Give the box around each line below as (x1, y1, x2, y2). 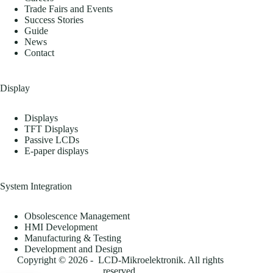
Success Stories (24, 15, 83, 26)
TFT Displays (24, 124, 78, 135)
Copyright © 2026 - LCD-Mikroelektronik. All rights (16, 255, 224, 265)
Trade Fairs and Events (24, 4, 113, 15)
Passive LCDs (24, 135, 79, 146)
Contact (24, 48, 54, 58)
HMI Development (24, 222, 97, 232)
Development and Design (24, 244, 122, 254)
